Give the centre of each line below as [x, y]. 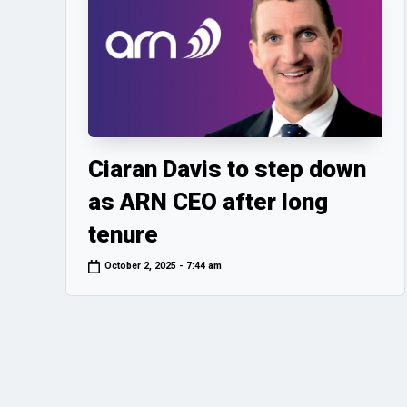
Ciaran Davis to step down [227, 169]
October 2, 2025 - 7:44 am [164, 266]
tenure [123, 234]
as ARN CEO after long [208, 201]
